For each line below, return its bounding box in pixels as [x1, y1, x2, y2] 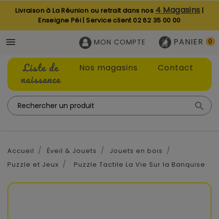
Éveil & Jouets [46, 146, 97, 156]
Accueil [7, 146, 34, 156]
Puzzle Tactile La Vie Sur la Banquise [73, 160, 205, 170]
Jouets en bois [109, 146, 163, 156]
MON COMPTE [94, 37, 146, 47]
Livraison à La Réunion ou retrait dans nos [15, 6, 155, 15]
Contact [158, 62, 194, 74]
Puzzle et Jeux [7, 160, 59, 170]
